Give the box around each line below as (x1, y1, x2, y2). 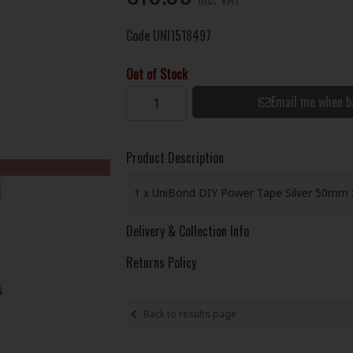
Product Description (125, 147, 224, 167)
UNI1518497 (152, 25, 211, 45)
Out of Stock (125, 64, 188, 84)
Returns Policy (125, 252, 196, 272)
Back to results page (143, 307, 236, 321)
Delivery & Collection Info (125, 221, 249, 240)
